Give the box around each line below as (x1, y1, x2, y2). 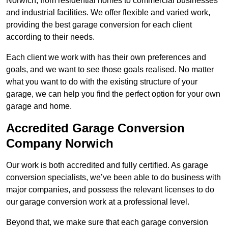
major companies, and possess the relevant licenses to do (6, 185, 214, 194)
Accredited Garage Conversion (6, 121, 185, 135)
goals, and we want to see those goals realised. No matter (6, 65, 214, 74)
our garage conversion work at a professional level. (6, 197, 189, 207)
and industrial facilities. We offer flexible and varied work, (6, 8, 210, 17)
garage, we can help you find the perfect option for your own (6, 90, 220, 99)
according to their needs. (6, 33, 95, 42)
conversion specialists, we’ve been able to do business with (6, 173, 221, 182)
